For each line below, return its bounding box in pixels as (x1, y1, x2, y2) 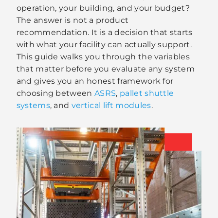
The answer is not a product (16, 15, 129, 25)
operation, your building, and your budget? (16, 3, 190, 13)
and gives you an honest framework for (16, 76, 174, 86)
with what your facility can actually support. (16, 39, 192, 49)
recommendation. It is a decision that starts (16, 27, 193, 37)
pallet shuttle (119, 88, 174, 98)
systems (16, 100, 50, 110)
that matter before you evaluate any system (16, 64, 195, 73)
